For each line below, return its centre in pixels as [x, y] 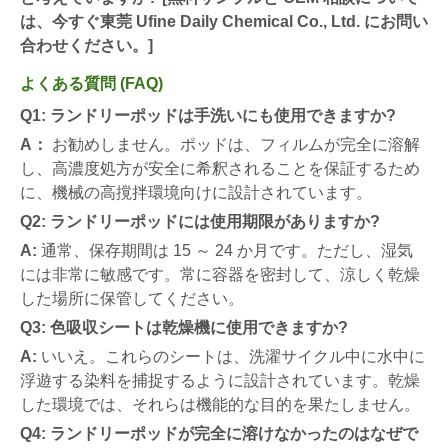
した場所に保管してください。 [132, 298]
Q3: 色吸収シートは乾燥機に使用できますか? [184, 327]
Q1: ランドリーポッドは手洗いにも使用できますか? [208, 115]
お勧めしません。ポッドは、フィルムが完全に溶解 [234, 144]
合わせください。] [86, 45]
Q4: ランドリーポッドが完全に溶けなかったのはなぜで [219, 433]
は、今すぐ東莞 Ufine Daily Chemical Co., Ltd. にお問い [224, 21]
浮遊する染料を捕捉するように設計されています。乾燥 [220, 380]
